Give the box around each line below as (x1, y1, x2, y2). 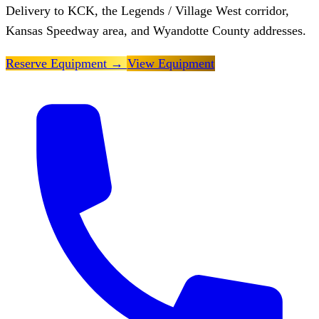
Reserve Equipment (6, 56, 110, 70)
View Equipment (127, 56, 214, 70)
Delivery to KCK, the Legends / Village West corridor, (6, 3, 289, 18)
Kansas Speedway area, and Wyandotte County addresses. (6, 23, 306, 38)
